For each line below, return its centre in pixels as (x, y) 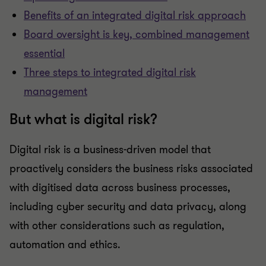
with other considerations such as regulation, (117, 226)
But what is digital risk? (83, 120)
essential (44, 53)
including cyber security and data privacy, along (128, 207)
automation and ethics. (65, 245)
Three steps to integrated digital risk (110, 72)
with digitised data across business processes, (120, 188)
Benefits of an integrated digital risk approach (135, 15)
